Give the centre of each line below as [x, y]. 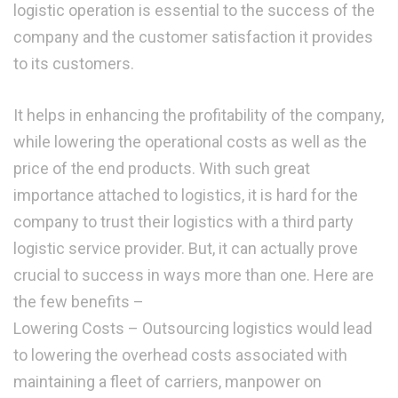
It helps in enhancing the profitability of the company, [199, 115]
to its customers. [74, 64]
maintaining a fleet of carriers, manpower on [167, 382]
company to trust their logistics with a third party [183, 222]
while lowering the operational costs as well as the [190, 142]
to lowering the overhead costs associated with [180, 355]
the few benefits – [79, 302]
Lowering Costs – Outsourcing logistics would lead [193, 329]
